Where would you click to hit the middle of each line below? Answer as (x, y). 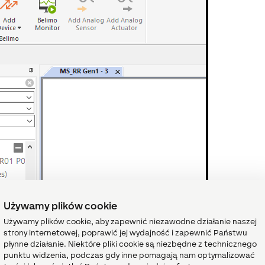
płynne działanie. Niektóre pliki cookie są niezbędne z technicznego (130, 244)
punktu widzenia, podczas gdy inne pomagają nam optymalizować (129, 255)
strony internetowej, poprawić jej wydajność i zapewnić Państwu (125, 233)
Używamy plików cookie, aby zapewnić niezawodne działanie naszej (130, 222)
